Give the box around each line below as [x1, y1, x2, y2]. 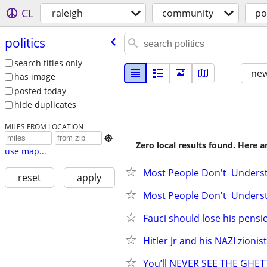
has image [14, 71, 55, 83]
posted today [14, 85, 66, 97]
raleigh [52, 7, 83, 20]
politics [4, 34, 45, 51]
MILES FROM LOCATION [4, 122, 83, 132]
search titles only [14, 57, 82, 69]
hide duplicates [14, 99, 76, 111]
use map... [4, 145, 46, 157]
